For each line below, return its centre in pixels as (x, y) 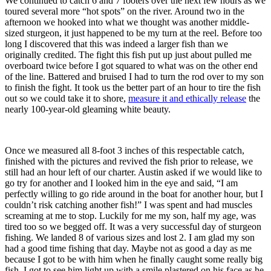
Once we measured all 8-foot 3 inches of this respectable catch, (125, 150)
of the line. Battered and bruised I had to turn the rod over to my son (134, 76)
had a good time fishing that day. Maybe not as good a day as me (128, 248)
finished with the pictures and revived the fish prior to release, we (129, 161)
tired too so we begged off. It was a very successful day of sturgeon (133, 226)
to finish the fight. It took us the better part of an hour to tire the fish (133, 87)
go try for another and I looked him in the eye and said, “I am (121, 183)
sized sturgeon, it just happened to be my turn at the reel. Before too (133, 33)
